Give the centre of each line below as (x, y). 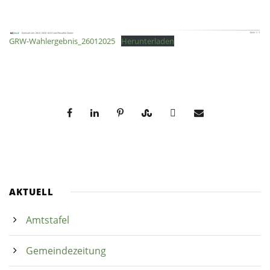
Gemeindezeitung (66, 250)
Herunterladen (147, 41)
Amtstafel (48, 220)
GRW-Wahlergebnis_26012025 (62, 41)
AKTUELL (31, 191)
